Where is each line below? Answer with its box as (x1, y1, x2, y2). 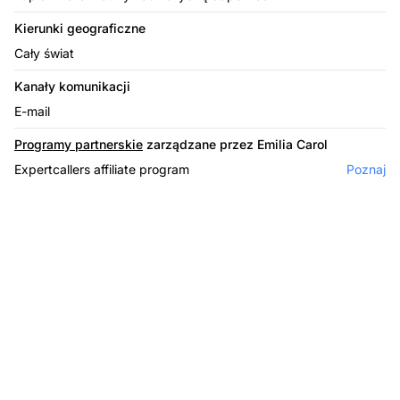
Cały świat (14, 45, 74, 61)
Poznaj (346, 161, 386, 177)
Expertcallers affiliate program (14, 161, 189, 177)
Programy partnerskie (14, 136, 143, 152)
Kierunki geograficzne (14, 20, 146, 36)
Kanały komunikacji (14, 78, 130, 94)
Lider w (146, 347, 254, 387)
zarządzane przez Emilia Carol (143, 136, 328, 152)
